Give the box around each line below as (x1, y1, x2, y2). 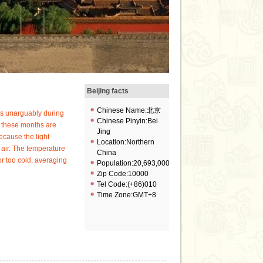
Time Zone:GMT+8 (96, 191, 156, 199)
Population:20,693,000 (96, 159, 170, 167)
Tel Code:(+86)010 (96, 180, 157, 188)
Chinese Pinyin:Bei (96, 117, 158, 125)
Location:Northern (96, 138, 154, 146)
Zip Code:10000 (96, 170, 149, 178)
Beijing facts (86, 87, 129, 95)
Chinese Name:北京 (96, 106, 161, 114)
